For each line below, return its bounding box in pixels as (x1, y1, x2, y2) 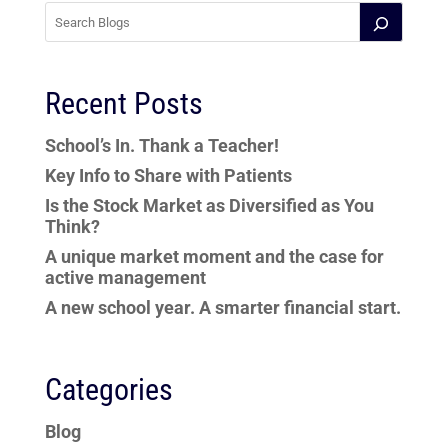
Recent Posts (44, 86, 203, 122)
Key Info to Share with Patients (44, 165, 292, 187)
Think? (44, 216, 100, 238)
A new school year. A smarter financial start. (44, 297, 401, 319)
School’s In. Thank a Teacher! (44, 135, 279, 157)
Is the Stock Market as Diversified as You (44, 195, 374, 217)
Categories (44, 371, 173, 407)
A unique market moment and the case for (44, 246, 384, 268)
